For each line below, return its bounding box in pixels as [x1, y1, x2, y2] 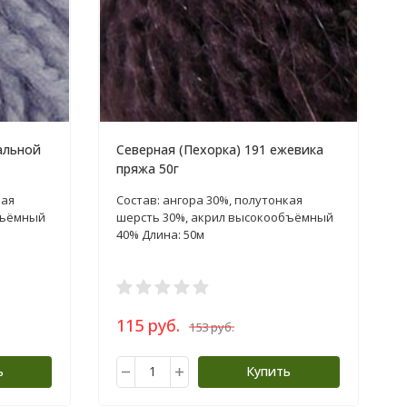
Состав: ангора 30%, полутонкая [115, 191, 303, 208]
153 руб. [188, 318, 234, 335]
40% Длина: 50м [115, 225, 204, 243]
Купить [246, 362, 292, 380]
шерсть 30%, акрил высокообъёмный [115, 208, 333, 225]
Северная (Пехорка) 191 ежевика [115, 140, 323, 158]
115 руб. [115, 313, 180, 336]
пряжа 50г [115, 159, 179, 177]
